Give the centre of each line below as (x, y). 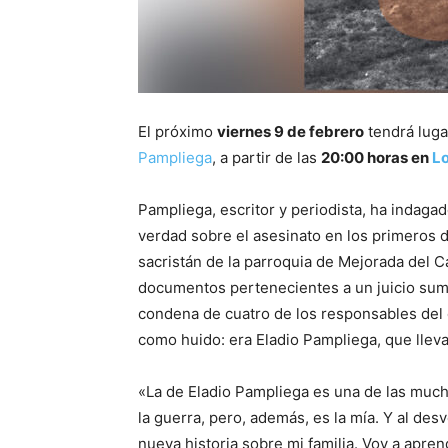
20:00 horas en (376, 157)
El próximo (177, 131)
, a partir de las (266, 157)
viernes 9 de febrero (290, 131)
